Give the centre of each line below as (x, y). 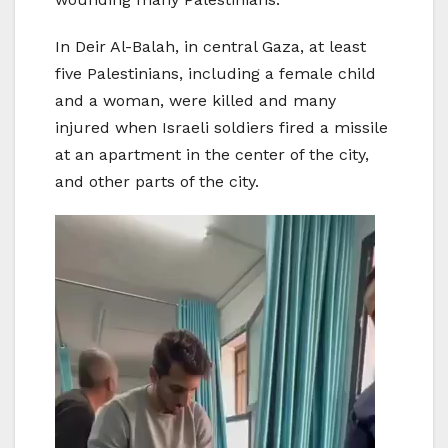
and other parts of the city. (157, 182)
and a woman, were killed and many (195, 101)
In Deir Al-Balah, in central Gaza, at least (210, 47)
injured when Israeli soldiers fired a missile (221, 128)
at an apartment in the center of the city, (212, 155)
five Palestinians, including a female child (215, 74)
